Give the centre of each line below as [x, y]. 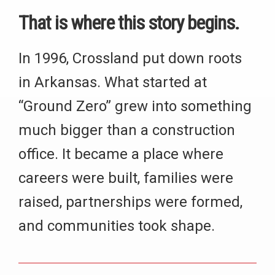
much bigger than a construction [127, 130]
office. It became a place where [121, 154]
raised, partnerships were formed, [130, 202]
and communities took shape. [117, 226]
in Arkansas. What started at [113, 82]
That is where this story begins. [129, 23]
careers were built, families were [126, 178]
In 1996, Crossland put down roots [130, 58]
